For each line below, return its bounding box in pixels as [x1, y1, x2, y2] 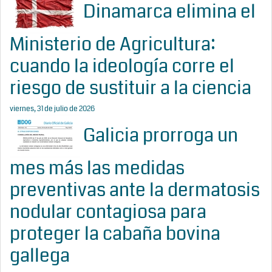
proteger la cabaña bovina [10, 221, 220, 247]
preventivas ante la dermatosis [10, 177, 260, 203]
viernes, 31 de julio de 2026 [10, 104, 95, 115]
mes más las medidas [10, 155, 185, 182]
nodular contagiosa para [10, 199, 206, 225]
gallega [10, 243, 70, 269]
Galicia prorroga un [80, 122, 238, 148]
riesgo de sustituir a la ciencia [10, 75, 251, 101]
